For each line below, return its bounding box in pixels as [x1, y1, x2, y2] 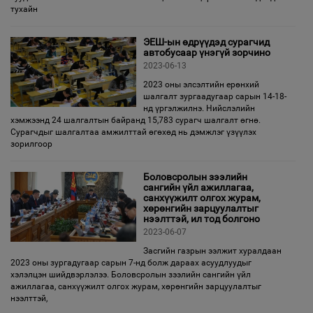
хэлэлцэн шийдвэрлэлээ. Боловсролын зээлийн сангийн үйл [10, 270, 251, 279]
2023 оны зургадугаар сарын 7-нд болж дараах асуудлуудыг [10, 258, 252, 268]
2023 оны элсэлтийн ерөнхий [143, 80, 259, 89]
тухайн [10, 4, 38, 14]
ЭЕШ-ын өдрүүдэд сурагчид [143, 36, 270, 48]
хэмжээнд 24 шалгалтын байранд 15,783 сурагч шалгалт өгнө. [10, 115, 261, 125]
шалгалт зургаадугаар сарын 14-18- [143, 92, 286, 101]
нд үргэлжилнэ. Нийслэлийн [143, 103, 255, 113]
